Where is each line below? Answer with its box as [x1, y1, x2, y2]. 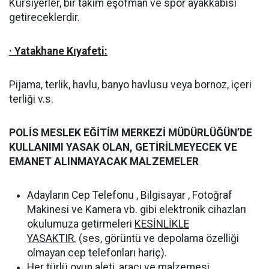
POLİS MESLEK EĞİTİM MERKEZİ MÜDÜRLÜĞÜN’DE [9, 127, 252, 139]
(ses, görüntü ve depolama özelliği [76, 232, 239, 244]
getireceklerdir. [9, 11, 80, 23]
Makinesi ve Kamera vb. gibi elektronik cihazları [27, 204, 246, 216]
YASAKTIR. [27, 232, 76, 244]
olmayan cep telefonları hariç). [27, 247, 167, 259]
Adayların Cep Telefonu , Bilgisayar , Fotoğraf [27, 189, 232, 201]
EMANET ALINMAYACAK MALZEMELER [9, 156, 199, 168]
